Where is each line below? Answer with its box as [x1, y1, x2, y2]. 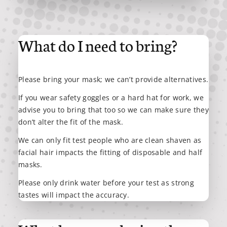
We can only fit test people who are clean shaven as [18, 135, 202, 145]
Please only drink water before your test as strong [18, 177, 194, 187]
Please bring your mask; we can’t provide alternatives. [18, 74, 209, 84]
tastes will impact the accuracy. [18, 190, 129, 200]
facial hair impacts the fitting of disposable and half [18, 147, 203, 157]
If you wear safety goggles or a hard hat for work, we [18, 92, 204, 102]
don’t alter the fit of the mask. [18, 117, 123, 127]
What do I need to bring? [18, 33, 177, 56]
